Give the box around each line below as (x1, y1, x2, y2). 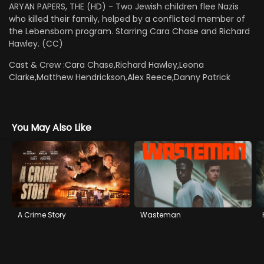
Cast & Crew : (9, 59, 65, 71)
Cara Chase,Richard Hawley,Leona (65, 59, 204, 71)
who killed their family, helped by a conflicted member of (9, 13, 245, 25)
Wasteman (140, 209, 181, 220)
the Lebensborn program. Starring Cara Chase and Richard (9, 25, 250, 37)
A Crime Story (18, 209, 66, 220)
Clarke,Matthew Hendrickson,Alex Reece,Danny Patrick (9, 71, 231, 84)
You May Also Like (12, 121, 91, 134)
